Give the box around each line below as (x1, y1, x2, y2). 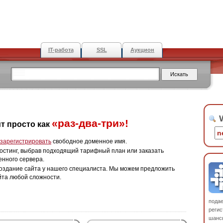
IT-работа (48, 47, 74, 53)
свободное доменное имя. (51, 138, 127, 145)
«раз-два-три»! (52, 117, 128, 129)
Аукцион (130, 47, 154, 53)
